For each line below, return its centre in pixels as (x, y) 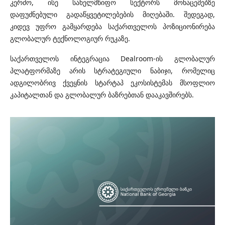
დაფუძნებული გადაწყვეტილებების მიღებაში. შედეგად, (113, 15)
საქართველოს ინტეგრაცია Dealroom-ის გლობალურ (113, 59)
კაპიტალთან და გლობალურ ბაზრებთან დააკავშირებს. (102, 95)
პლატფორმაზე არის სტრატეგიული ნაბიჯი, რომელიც (113, 71)
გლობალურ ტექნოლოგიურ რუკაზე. (70, 39)
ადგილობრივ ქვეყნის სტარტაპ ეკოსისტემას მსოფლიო (113, 83)
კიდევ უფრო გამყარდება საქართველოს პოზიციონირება (113, 27)
